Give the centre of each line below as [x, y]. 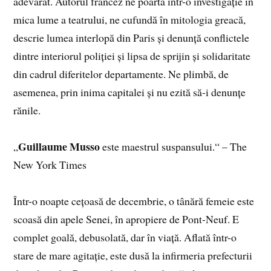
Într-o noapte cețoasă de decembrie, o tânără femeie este [134, 201]
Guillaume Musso [59, 147]
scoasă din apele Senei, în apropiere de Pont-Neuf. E [126, 219]
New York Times [50, 165]
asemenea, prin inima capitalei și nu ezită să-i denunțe [130, 92]
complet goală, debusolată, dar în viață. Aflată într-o [125, 237]
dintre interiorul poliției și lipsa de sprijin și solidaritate [132, 56]
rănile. [27, 110]
